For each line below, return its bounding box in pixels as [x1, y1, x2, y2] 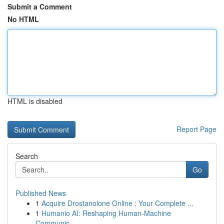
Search [15, 151, 38, 161]
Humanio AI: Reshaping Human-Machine [41, 208, 171, 218]
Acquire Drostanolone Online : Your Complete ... [41, 198, 193, 208]
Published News [15, 188, 66, 198]
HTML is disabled [7, 96, 62, 106]
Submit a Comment [7, 1, 72, 11]
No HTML [7, 14, 39, 24]
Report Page [176, 124, 216, 134]
